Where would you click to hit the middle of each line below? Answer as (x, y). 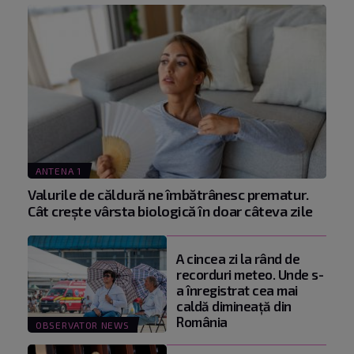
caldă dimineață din (234, 305)
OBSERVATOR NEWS (83, 324)
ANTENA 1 (58, 170)
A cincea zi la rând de (238, 258)
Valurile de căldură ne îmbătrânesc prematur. (168, 194)
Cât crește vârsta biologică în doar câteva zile (170, 211)
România (202, 321)
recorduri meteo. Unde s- (250, 274)
